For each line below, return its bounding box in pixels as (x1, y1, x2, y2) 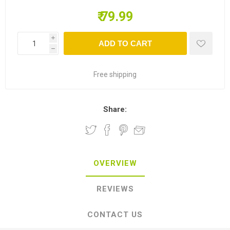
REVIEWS (96, 184, 134, 194)
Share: (103, 105, 127, 114)
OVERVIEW (93, 159, 137, 168)
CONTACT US (87, 210, 143, 219)
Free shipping (93, 70, 137, 79)
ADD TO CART (99, 39, 152, 48)
